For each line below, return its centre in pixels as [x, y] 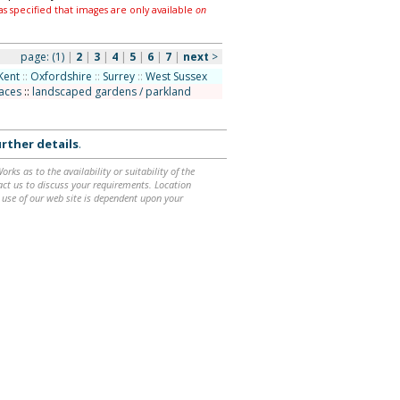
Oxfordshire [61, 76]
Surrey [118, 76]
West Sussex [176, 76]
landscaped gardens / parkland [111, 92]
